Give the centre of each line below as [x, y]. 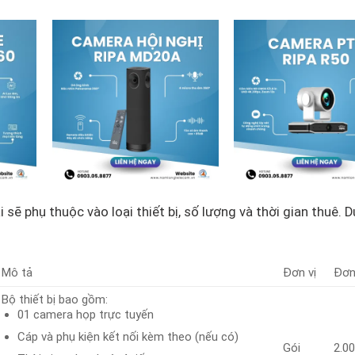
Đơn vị [300, 273]
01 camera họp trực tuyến [85, 315]
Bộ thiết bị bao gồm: [57, 300]
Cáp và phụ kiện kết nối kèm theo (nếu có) [128, 337]
